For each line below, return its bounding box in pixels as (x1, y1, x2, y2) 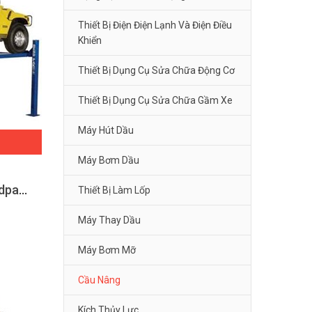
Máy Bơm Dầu (78, 155, 139, 166)
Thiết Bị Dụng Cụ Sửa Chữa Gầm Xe (78, 95, 233, 106)
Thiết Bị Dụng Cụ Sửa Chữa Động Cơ (78, 65, 235, 76)
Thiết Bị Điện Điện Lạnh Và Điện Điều (78, 19, 232, 31)
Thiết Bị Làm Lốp (78, 185, 150, 196)
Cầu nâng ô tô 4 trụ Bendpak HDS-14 (18, 182, 27, 197)
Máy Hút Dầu (78, 125, 134, 136)
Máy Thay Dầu (78, 214, 141, 226)
